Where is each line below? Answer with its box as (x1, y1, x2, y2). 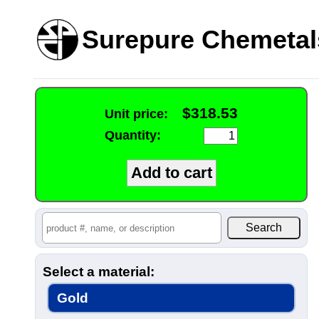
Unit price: (105, 107, 168, 121)
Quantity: (105, 128, 161, 142)
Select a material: (43, 264, 155, 279)
